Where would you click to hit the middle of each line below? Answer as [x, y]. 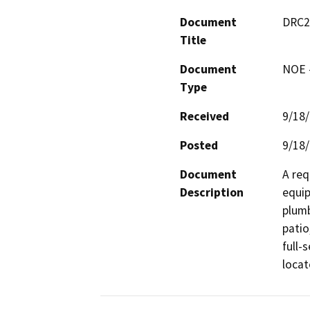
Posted [199, 145]
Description [212, 192]
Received [204, 116]
